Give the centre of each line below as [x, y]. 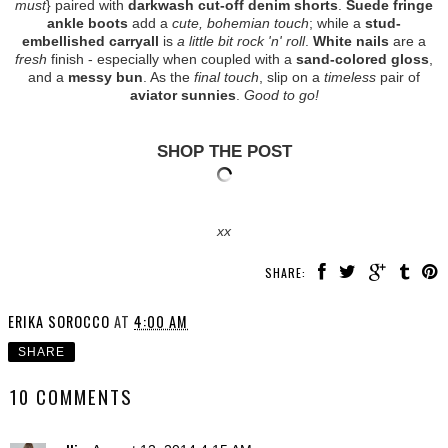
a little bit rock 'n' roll [241, 40]
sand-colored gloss [362, 58]
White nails [351, 40]
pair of [398, 76]
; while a [337, 22]
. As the [168, 76]
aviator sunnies [182, 94]
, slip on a [291, 76]
